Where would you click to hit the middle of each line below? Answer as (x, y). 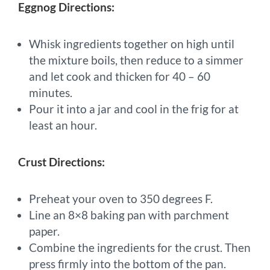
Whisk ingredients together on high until (132, 43)
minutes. (51, 92)
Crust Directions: (61, 162)
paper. (44, 231)
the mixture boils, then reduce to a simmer (136, 60)
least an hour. (63, 125)
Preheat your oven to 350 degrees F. (121, 198)
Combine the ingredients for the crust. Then (140, 247)
